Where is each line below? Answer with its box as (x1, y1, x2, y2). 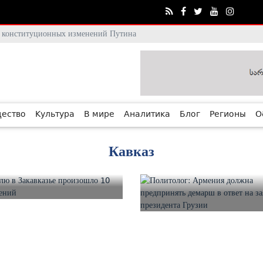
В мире (84, 108, 114, 122)
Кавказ (109, 143, 154, 160)
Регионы (210, 108, 246, 122)
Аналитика (124, 108, 170, 122)
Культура (35, 108, 75, 122)
